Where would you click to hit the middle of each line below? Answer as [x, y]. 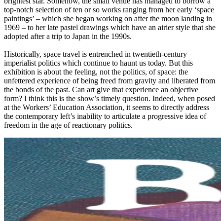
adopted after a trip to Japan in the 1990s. [68, 37]
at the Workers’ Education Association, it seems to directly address [107, 108]
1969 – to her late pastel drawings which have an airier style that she [110, 28]
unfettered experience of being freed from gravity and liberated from [110, 81]
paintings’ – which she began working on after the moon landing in [108, 19]
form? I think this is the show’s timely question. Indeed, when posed [110, 99]
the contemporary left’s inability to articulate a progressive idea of [105, 116]
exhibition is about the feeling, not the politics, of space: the [96, 72]
